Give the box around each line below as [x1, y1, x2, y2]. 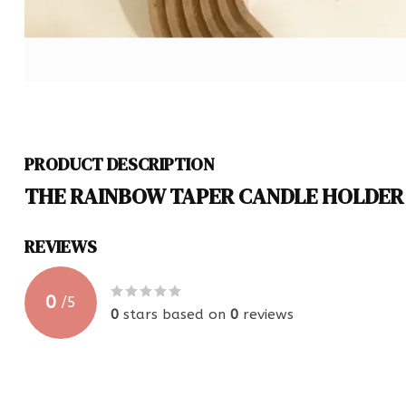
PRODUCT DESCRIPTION [24, 151, 215, 177]
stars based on [119, 305, 230, 323]
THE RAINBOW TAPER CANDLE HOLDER [24, 180, 403, 211]
